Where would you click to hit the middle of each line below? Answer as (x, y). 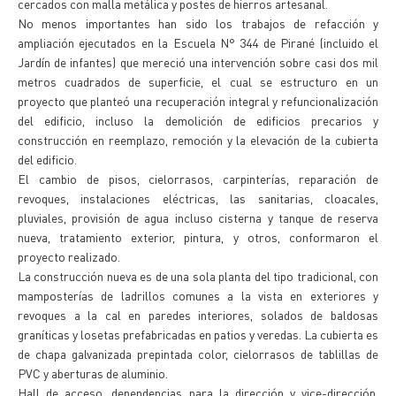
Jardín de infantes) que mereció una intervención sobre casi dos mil (198, 62)
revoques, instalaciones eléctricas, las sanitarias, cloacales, (198, 198)
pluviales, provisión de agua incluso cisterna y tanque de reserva (198, 217)
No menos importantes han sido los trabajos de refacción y (198, 23)
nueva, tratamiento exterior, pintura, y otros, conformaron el (198, 237)
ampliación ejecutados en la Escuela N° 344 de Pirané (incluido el (198, 42)
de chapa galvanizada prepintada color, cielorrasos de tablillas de (198, 354)
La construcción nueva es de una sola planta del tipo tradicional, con (198, 276)
